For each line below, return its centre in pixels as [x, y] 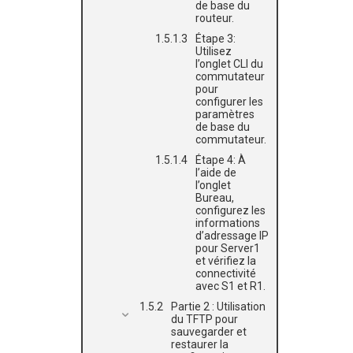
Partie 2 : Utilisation [218, 307]
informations [228, 223]
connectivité [226, 273]
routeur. [215, 18]
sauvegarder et [209, 332]
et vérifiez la [226, 261]
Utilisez [214, 51]
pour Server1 [228, 248]
